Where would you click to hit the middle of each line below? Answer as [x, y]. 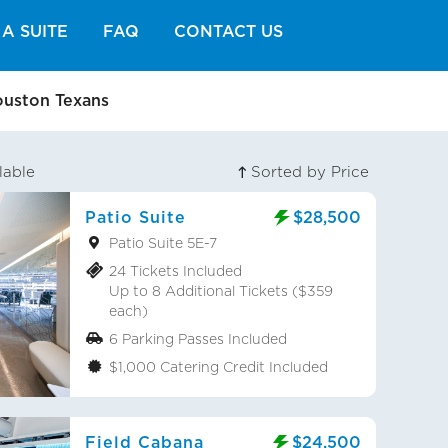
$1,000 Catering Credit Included [218, 367]
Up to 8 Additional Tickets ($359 [221, 291]
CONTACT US [228, 31]
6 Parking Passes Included [198, 339]
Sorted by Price [310, 172]
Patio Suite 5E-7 [163, 243]
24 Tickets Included [175, 271]
